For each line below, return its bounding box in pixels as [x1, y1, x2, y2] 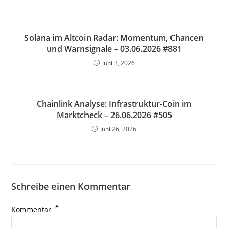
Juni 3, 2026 [102, 59, 135, 67]
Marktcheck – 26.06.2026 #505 [56, 109, 172, 121]
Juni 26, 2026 [100, 125, 136, 133]
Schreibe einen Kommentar [11, 180, 131, 192]
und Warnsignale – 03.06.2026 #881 [46, 43, 182, 54]
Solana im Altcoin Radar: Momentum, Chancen [24, 32, 204, 43]
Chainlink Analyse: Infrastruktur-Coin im [37, 98, 191, 109]
